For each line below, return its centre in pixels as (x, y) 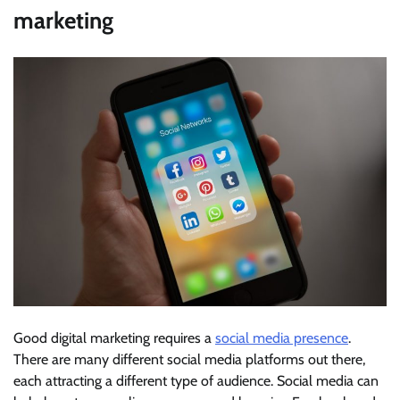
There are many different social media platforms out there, (189, 359)
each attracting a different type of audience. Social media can (196, 380)
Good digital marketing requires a (114, 337)
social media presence (282, 337)
